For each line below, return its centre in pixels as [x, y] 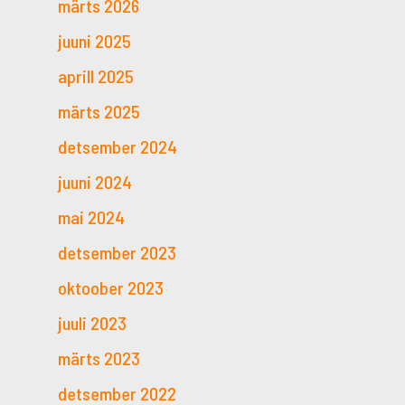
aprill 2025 [96, 75]
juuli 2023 [92, 322]
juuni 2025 [94, 40]
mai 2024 [91, 217]
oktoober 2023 [111, 287]
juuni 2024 [95, 181]
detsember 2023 [117, 252]
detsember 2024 [118, 146]
